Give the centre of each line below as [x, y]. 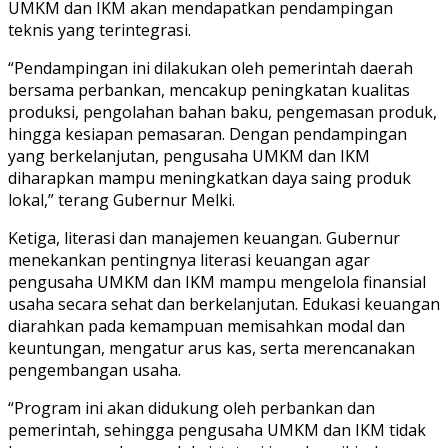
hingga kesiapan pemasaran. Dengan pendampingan [207, 133]
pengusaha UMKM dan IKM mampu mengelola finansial [217, 281]
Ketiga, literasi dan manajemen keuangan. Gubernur [204, 237]
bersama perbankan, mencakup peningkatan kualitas [209, 89]
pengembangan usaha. [94, 369]
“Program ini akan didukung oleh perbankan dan [191, 407]
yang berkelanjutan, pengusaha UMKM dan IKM [189, 155]
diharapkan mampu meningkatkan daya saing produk [209, 177]
